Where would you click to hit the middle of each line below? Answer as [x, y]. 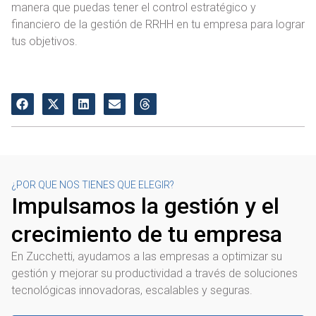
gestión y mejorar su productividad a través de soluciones [154, 274]
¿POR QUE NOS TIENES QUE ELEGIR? [93, 185]
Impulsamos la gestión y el [145, 206]
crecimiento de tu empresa [147, 235]
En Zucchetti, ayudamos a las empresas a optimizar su [147, 257]
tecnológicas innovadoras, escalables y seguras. [132, 291]
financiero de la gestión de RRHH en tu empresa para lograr [158, 24]
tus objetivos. [44, 41]
